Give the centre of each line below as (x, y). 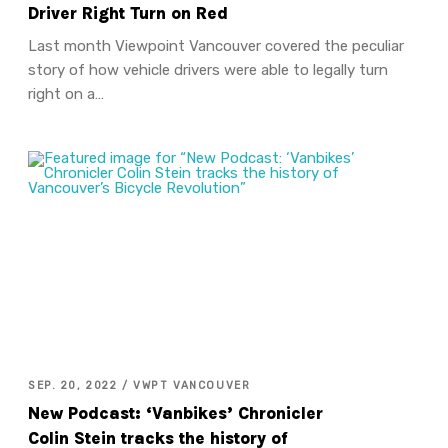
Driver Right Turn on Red (127, 14)
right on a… (65, 93)
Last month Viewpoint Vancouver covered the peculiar (215, 45)
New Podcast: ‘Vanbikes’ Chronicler (175, 414)
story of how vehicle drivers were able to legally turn (207, 69)
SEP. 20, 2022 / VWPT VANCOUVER (139, 385)
